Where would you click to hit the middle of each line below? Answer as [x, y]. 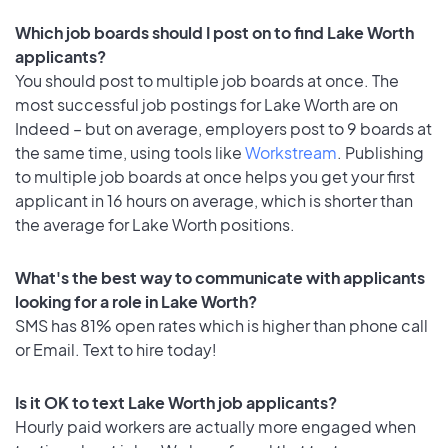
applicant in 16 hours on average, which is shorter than [214, 200]
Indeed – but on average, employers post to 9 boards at [223, 128]
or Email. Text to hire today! [116, 349]
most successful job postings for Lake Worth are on [206, 104]
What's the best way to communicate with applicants [220, 277]
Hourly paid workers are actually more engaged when [215, 426]
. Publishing [380, 152]
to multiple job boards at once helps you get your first [215, 176]
